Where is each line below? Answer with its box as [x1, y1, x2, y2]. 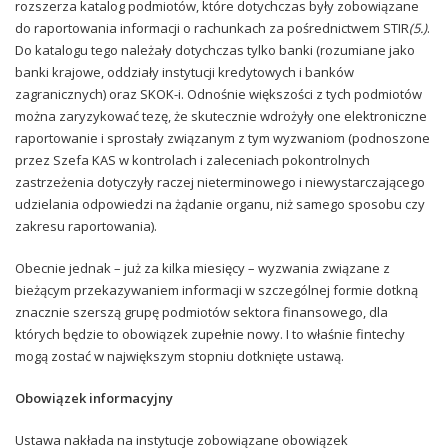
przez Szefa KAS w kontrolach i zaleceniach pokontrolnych [15, 150, 370, 169]
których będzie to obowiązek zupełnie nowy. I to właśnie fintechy [15, 324, 405, 343]
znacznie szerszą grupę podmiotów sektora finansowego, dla [15, 302, 388, 321]
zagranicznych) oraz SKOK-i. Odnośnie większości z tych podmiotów [15, 84, 422, 103]
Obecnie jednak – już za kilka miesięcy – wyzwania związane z [15, 258, 390, 277]
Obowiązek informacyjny [15, 388, 173, 407]
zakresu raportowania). [15, 216, 157, 235]
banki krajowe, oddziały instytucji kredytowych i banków [15, 62, 354, 81]
